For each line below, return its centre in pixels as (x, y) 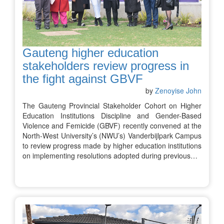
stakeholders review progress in (106, 65)
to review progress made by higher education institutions (112, 145)
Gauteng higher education (90, 52)
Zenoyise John (178, 90)
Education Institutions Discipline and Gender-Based (112, 115)
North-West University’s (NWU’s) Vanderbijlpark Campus (112, 135)
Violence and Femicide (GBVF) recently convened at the (112, 125)
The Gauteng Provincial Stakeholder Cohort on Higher (112, 105)
